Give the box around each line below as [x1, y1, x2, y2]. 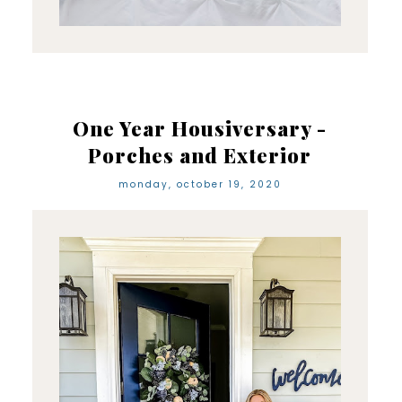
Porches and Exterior [88, 142, 312, 170]
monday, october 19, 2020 [118, 178, 282, 192]
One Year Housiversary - [73, 115, 328, 143]
